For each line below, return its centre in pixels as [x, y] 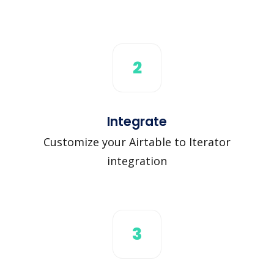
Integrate [137, 121]
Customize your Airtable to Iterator [137, 142]
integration [137, 161]
